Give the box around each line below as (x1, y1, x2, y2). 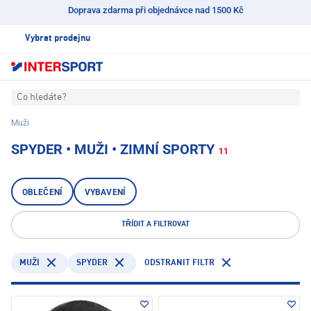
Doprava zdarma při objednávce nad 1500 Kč (67, 5, 244, 15)
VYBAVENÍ (84, 187, 126, 198)
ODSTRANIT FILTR (144, 258, 215, 267)
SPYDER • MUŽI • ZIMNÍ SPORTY (11, 141, 215, 158)
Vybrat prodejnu (25, 34, 90, 43)
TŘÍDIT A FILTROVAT (121, 221, 190, 229)
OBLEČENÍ (22, 187, 62, 198)
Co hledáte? (17, 92, 67, 103)
